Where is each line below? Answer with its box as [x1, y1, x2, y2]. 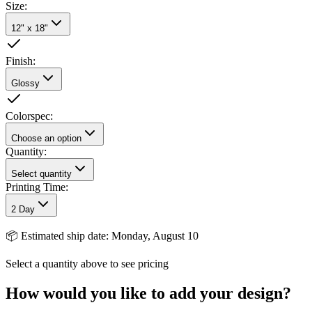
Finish [6, 54, 33, 67]
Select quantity [11, 168, 72, 179]
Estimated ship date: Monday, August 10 [21, 229, 198, 242]
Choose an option [11, 132, 81, 143]
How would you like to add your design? [6, 283, 291, 302]
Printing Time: [6, 180, 68, 193]
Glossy [11, 77, 40, 88]
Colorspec [6, 109, 50, 122]
